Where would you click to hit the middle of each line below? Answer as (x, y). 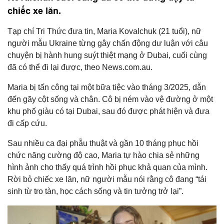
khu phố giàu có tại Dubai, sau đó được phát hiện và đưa (108, 111)
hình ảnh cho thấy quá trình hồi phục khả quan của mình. (107, 167)
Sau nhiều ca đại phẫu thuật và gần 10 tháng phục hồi (103, 143)
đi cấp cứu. (27, 123)
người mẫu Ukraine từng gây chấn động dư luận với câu (108, 43)
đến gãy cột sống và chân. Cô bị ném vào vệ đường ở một (110, 99)
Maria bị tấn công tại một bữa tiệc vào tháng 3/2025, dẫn (107, 87)
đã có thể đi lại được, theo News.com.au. (80, 67)
